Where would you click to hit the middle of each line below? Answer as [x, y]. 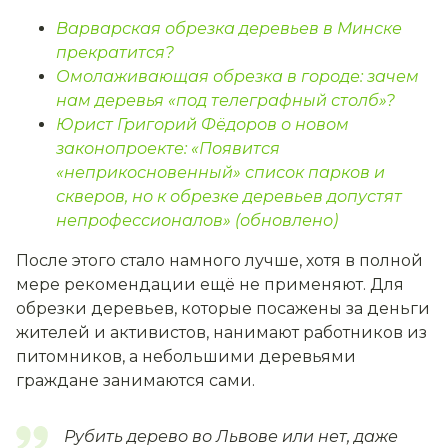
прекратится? [115, 53]
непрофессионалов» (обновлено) [197, 221]
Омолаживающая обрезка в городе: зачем [237, 77]
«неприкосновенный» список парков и [220, 173]
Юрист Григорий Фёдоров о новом [202, 125]
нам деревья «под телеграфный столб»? [225, 101]
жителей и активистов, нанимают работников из [221, 333]
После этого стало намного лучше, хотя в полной [219, 261]
